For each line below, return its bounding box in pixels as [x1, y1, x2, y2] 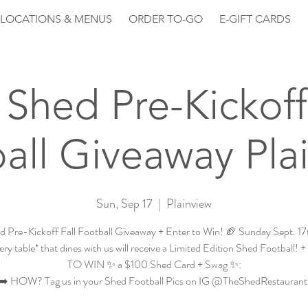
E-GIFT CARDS [219, 12, 291, 25]
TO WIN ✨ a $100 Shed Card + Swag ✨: [67, 256, 241, 272]
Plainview [166, 195, 212, 212]
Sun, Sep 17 [96, 195, 153, 212]
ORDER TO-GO [129, 12, 203, 25]
